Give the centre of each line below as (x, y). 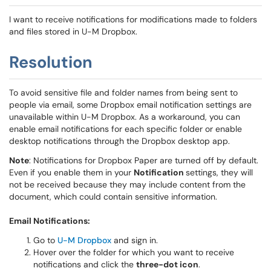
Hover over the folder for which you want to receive (134, 252)
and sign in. (135, 240)
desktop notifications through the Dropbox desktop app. (119, 141)
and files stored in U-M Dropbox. (74, 31)
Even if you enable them (57, 172)
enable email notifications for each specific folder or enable (126, 129)
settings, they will (219, 172)
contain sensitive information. (159, 197)
